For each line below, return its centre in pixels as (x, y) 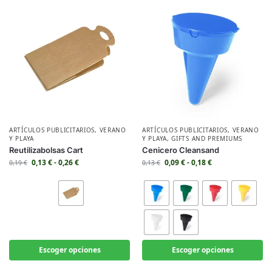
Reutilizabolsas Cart (46, 150)
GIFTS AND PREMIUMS (207, 138)
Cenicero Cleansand (181, 150)
